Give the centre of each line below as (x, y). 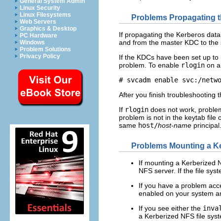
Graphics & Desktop (48, 29)
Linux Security (40, 8)
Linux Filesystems (45, 15)
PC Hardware (38, 36)
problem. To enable (150, 65)
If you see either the (171, 208)
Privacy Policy (40, 56)
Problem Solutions (45, 49)
